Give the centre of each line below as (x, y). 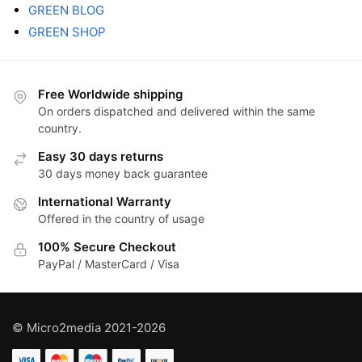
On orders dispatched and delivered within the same (177, 111)
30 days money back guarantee (123, 173)
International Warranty (105, 201)
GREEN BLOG (66, 11)
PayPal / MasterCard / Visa (109, 263)
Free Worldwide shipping (110, 94)
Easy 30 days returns (101, 156)
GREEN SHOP (67, 32)
